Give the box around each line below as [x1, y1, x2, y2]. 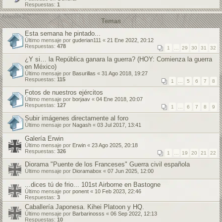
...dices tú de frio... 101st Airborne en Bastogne [25, 181, 161, 188]
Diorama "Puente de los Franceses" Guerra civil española [25, 161, 190, 168]
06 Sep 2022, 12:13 [111, 211, 157, 217]
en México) [25, 63, 56, 70]
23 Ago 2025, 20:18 [92, 142, 138, 148]
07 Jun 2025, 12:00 [108, 168, 154, 174]
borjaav [72, 96, 90, 102]
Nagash [72, 122, 91, 128]
